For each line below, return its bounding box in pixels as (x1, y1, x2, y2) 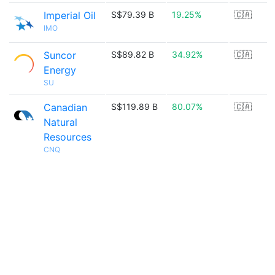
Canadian (44, 101, 87, 114)
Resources (44, 131, 91, 143)
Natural (44, 116, 77, 128)
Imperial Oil (44, 9, 96, 21)
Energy (44, 64, 76, 76)
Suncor (44, 49, 76, 61)
